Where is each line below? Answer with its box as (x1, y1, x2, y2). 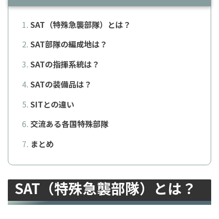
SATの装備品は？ (30, 78, 92, 90)
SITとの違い (30, 98, 74, 110)
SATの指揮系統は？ (30, 58, 100, 70)
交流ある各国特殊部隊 (30, 118, 109, 130)
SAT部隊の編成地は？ (30, 38, 108, 50)
